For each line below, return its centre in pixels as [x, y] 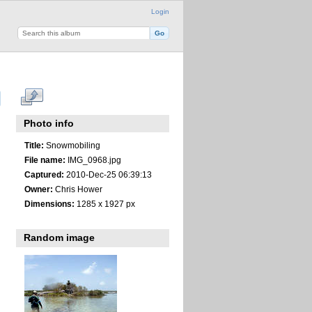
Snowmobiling [72, 145]
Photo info [49, 124]
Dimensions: [49, 204]
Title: [34, 145]
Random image [60, 238]
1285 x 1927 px [104, 204]
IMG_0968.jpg [93, 159]
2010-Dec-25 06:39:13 [108, 174]
